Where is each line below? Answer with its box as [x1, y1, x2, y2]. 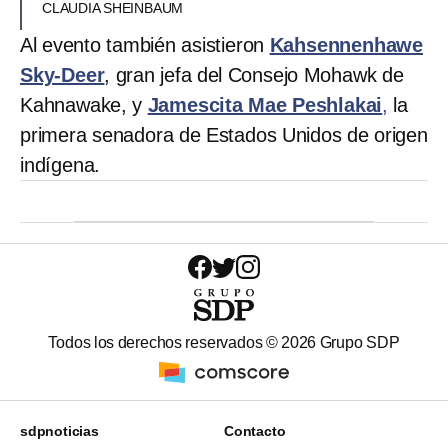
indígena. [20, 154, 101, 177]
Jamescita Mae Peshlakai [147, 94, 383, 117]
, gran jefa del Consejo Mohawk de [104, 64, 404, 87]
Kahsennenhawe [269, 34, 424, 57]
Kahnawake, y [20, 94, 148, 117]
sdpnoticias [20, 423, 99, 440]
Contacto [224, 423, 286, 440]
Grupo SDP [316, 334, 400, 352]
